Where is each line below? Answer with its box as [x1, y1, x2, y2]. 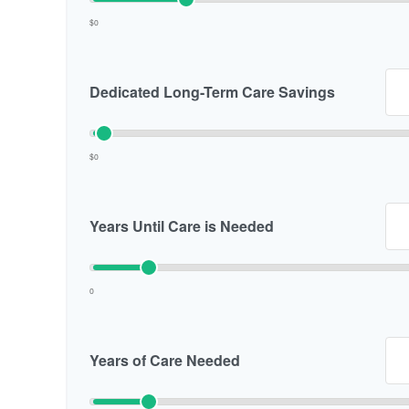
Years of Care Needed [89, 349, 240, 371]
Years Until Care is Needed [89, 215, 274, 236]
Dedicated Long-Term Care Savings [89, 80, 335, 102]
